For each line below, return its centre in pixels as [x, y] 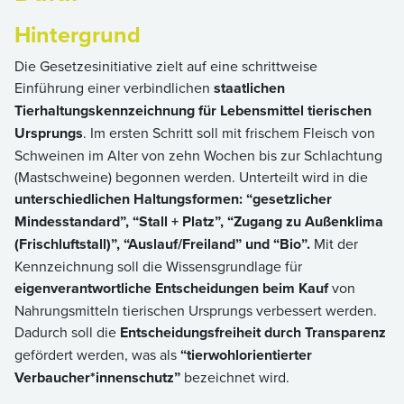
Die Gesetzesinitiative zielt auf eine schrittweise [166, 65]
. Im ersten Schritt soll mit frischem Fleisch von [229, 132]
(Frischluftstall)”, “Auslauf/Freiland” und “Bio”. [164, 243]
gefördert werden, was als [97, 354]
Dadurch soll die [67, 331]
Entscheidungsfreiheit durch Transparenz [253, 332]
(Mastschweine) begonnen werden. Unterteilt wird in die [191, 176]
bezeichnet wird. [237, 376]
